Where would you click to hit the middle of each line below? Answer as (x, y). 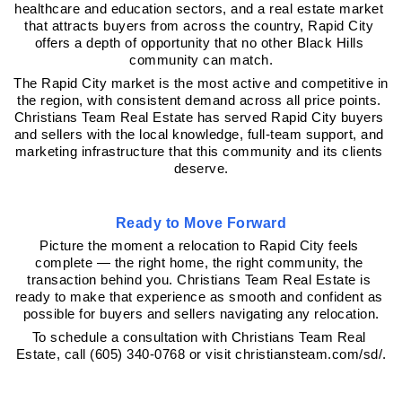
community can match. (201, 61)
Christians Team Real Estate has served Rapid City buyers (199, 118)
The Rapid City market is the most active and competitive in (201, 84)
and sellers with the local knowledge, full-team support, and (199, 135)
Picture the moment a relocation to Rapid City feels (199, 246)
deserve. (201, 169)
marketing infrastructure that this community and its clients (199, 152)
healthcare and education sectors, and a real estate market (199, 9)
